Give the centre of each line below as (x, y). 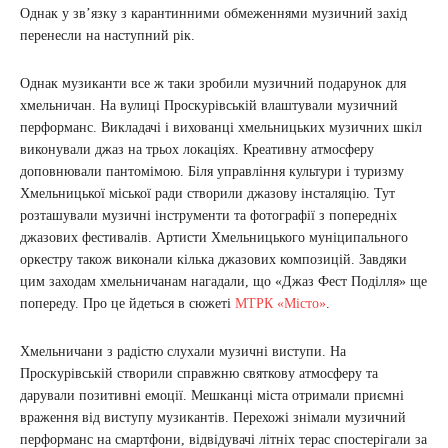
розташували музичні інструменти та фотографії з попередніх (208, 216)
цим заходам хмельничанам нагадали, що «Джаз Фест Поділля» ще (223, 282)
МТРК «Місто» (280, 304)
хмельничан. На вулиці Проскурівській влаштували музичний (209, 106)
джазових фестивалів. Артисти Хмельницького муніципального (214, 238)
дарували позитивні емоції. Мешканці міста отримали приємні (212, 396)
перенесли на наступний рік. (107, 36)
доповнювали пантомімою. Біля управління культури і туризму (212, 172)
